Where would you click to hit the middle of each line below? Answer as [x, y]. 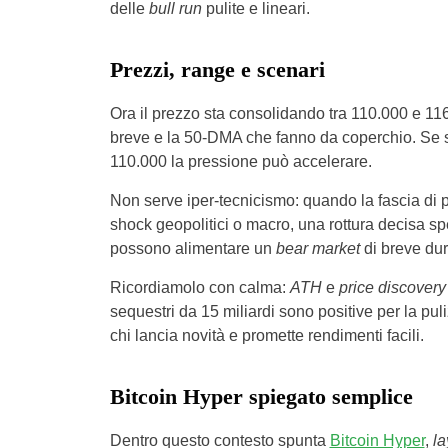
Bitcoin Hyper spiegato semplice [261, 396]
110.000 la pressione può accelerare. [240, 161]
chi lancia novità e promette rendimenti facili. [266, 335]
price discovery [392, 287]
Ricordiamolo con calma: [199, 287]
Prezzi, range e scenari [217, 69]
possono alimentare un [192, 248]
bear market [317, 248]
